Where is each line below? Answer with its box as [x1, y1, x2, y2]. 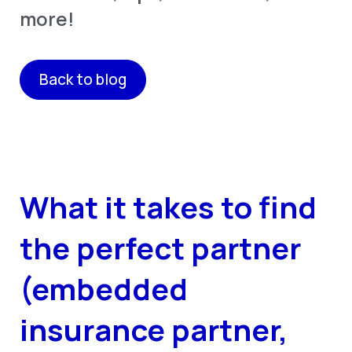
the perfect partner [20, 227, 302, 269]
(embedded [20, 268, 189, 310]
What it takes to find [20, 186, 317, 228]
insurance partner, [20, 309, 288, 350]
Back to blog [38, 69, 126, 90]
